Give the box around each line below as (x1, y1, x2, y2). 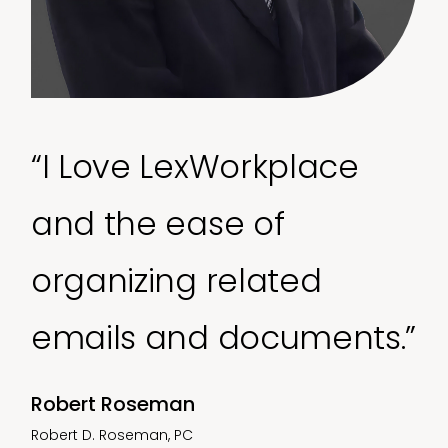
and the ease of (31, 200, 285, 246)
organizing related (31, 257, 322, 303)
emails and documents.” (31, 314, 416, 360)
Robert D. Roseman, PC (31, 424, 194, 445)
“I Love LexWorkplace (31, 143, 359, 189)
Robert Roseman (31, 389, 196, 418)
